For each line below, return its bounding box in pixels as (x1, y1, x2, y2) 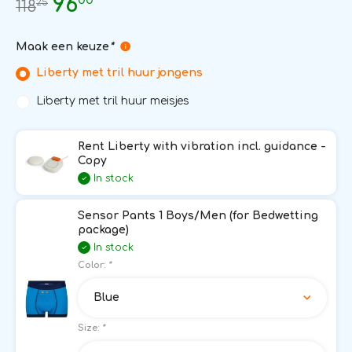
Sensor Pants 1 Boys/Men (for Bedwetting (78, 209, 318, 222)
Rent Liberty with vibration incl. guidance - (78, 140, 326, 152)
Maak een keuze (16, 40, 109, 53)
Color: (78, 259, 108, 270)
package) (78, 223, 129, 236)
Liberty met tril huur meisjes (35, 94, 189, 107)
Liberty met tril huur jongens (35, 66, 203, 79)
